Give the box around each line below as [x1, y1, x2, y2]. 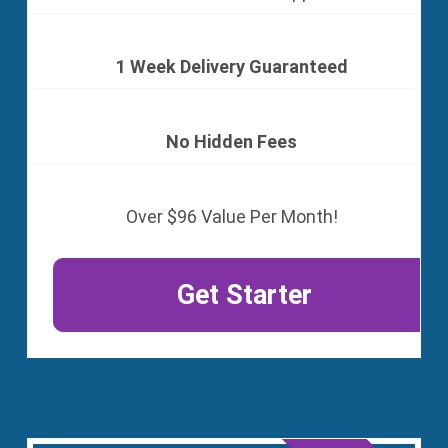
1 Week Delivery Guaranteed [115, 55, 348, 77]
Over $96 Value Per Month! [125, 205, 338, 227]
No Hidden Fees [166, 130, 297, 152]
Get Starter [176, 278, 312, 311]
